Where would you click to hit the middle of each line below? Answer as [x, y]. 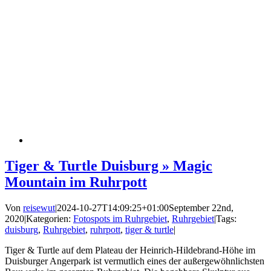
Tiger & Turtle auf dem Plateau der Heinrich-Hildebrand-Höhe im [130, 250]
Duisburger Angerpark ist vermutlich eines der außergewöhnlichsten [135, 261]
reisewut [39, 207]
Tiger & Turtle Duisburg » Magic [109, 165]
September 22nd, [201, 207]
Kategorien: [50, 218]
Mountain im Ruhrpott [76, 182]
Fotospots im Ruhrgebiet [120, 218]
